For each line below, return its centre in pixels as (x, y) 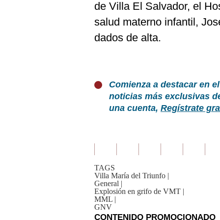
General (107, 183)
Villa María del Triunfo (130, 176)
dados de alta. (128, 38)
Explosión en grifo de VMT (137, 191)
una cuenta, (135, 108)
